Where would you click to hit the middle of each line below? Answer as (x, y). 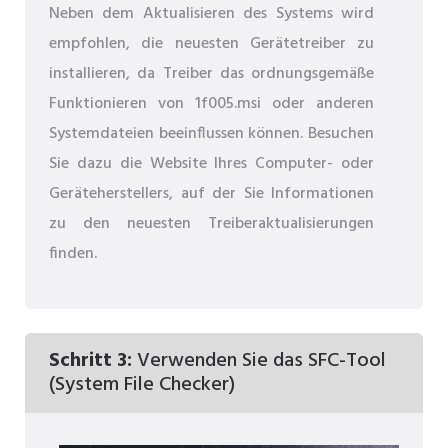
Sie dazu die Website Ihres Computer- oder (211, 163)
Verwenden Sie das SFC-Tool (259, 360)
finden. (73, 253)
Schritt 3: (90, 360)
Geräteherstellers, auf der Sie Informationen (211, 193)
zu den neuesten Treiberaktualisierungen (211, 223)
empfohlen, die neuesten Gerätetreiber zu (211, 43)
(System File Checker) (142, 384)
